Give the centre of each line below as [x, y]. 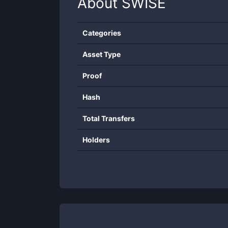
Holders [96, 140]
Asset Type [102, 54]
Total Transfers [109, 118]
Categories [102, 33]
